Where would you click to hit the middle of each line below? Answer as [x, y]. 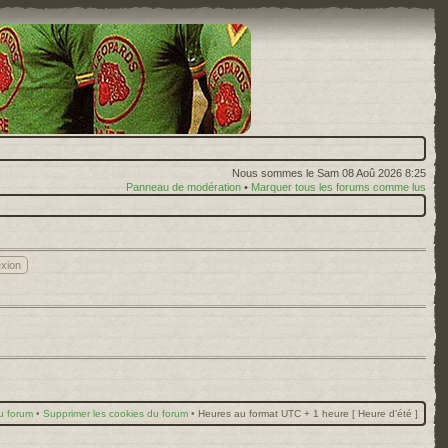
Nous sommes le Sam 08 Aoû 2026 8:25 [329, 173]
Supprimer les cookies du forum [115, 413]
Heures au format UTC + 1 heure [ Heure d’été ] [308, 413]
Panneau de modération [183, 187]
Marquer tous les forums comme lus [338, 187]
